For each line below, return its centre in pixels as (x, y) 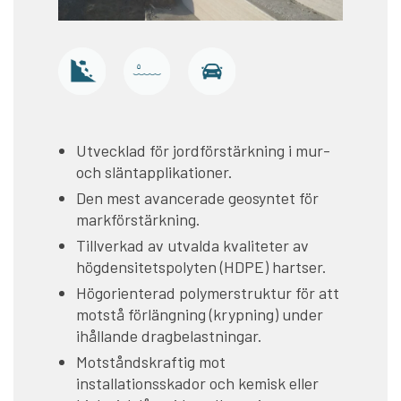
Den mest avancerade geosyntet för (197, 197)
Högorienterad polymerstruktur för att (208, 292)
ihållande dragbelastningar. (169, 335)
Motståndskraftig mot (151, 361)
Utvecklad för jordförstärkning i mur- (203, 150)
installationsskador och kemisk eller (197, 383)
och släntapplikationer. (154, 171)
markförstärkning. (138, 219)
